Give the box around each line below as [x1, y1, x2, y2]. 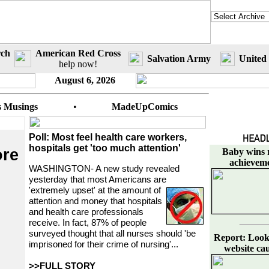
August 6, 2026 [55, 75, 115, 85]
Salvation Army [147, 53, 211, 64]
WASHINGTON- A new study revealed [29, 164, 180, 174]
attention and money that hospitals [29, 196, 162, 206]
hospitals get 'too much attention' [29, 143, 181, 153]
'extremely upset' [29, 186, 95, 195]
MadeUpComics [111, 101, 178, 112]
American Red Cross [35, 48, 121, 58]
